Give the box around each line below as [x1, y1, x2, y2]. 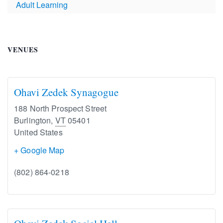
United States [14, 126, 63, 138]
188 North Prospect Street [14, 102, 107, 114]
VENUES [7, 44, 38, 55]
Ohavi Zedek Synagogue [14, 85, 118, 99]
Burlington [14, 114, 51, 126]
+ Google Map [14, 144, 65, 156]
